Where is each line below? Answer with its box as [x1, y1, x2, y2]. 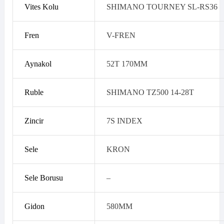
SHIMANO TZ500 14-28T [106, 88, 194, 97]
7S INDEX [106, 116, 142, 125]
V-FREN [106, 31, 135, 40]
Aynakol [24, 59, 51, 68]
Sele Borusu [24, 173, 63, 182]
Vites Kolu [24, 2, 58, 11]
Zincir [24, 116, 43, 125]
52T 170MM [106, 59, 147, 68]
